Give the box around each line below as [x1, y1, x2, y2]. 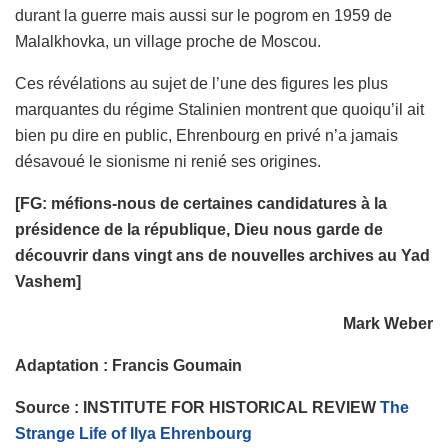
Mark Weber [343, 314, 433, 332]
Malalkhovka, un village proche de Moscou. [15, 32, 321, 50]
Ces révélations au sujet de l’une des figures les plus [15, 74, 388, 92]
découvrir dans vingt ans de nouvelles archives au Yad [15, 246, 430, 264]
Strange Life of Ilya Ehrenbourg [15, 424, 252, 442]
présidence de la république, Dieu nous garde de [15, 220, 383, 238]
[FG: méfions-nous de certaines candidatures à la [15, 194, 387, 212]
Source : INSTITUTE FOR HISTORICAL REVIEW [15, 398, 380, 416]
